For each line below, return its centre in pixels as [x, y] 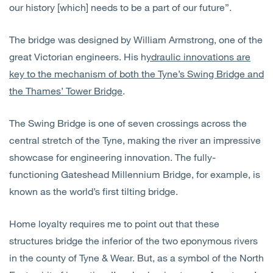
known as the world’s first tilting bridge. [96, 191]
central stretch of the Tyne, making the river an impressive [135, 140]
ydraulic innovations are [198, 56]
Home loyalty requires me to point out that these [114, 223]
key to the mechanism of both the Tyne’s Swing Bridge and [136, 73]
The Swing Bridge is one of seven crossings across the [128, 122]
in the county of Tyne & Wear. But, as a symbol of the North [136, 257]
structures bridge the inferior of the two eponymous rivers [133, 240]
